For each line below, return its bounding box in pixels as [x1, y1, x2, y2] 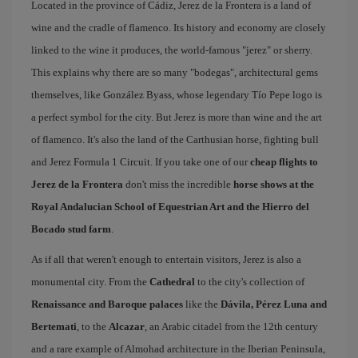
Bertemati [31, 320, 77, 332]
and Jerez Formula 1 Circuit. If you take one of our [31, 155, 250, 168]
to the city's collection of [195, 275, 304, 288]
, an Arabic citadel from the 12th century [145, 320, 318, 332]
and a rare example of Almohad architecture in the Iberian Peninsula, [31, 342, 325, 355]
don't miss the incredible [123, 177, 233, 190]
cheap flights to [250, 155, 318, 168]
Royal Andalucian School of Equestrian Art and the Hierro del [31, 200, 309, 213]
